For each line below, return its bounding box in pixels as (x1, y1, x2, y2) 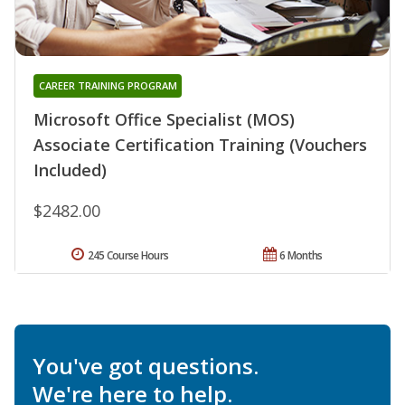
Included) (33, 159, 107, 182)
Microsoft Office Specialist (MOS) (33, 108, 295, 131)
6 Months (279, 248, 323, 264)
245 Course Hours (87, 248, 169, 264)
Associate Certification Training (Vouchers (33, 134, 367, 156)
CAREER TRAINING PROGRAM (38, 79, 177, 93)
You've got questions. (33, 351, 259, 381)
